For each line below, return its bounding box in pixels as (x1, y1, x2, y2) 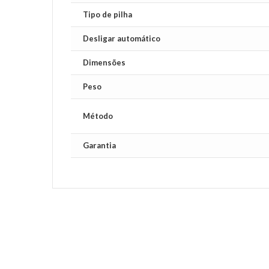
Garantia (83, 141, 116, 150)
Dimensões (83, 58, 125, 67)
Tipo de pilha (83, 10, 132, 19)
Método (83, 111, 113, 121)
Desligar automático (83, 34, 160, 43)
